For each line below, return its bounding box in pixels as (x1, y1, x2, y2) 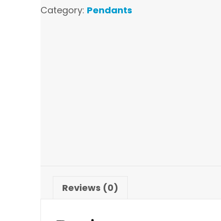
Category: (40, 4, 87, 16)
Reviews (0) (62, 182, 118, 194)
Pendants (87, 4, 132, 16)
